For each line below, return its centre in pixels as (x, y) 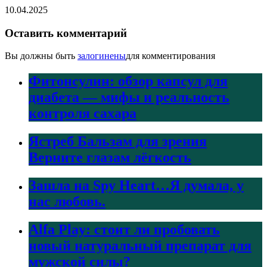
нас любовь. (67, 202)
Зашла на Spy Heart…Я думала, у (136, 186)
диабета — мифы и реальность (129, 97)
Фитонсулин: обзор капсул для (128, 81)
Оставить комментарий (66, 33)
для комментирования (170, 56)
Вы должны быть (41, 56)
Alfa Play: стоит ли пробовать (124, 229)
